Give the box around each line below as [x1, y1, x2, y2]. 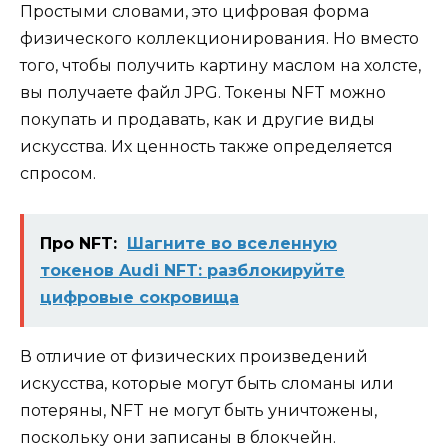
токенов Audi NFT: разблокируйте [40, 261, 345, 281]
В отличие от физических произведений [20, 347, 368, 367]
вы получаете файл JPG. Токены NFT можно [20, 83, 386, 103]
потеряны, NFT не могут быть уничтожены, [20, 401, 377, 421]
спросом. [20, 164, 96, 184]
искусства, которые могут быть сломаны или [20, 374, 394, 394]
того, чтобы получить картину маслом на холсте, [20, 56, 421, 76]
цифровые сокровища [40, 288, 239, 308]
